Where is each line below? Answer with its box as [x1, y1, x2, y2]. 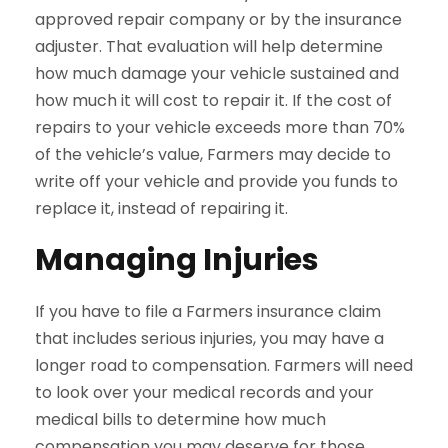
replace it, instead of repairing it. [35, 197, 288, 220]
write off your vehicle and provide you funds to [35, 170, 398, 193]
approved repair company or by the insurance [35, 8, 402, 31]
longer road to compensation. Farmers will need [35, 354, 413, 377]
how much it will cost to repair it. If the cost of [35, 89, 392, 112]
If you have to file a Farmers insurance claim [35, 300, 381, 323]
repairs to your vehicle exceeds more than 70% [35, 116, 405, 139]
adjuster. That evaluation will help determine [35, 35, 383, 58]
